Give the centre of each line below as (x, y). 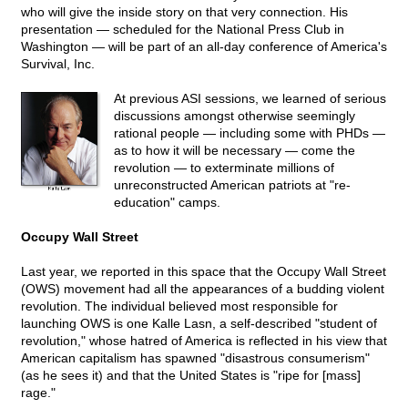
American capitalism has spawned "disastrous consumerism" (195, 358)
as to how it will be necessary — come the (235, 151)
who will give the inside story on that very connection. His (184, 12)
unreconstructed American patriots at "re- (232, 185)
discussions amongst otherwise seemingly (235, 116)
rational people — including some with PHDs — (250, 133)
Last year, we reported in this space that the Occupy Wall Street (204, 272)
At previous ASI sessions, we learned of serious (250, 99)
